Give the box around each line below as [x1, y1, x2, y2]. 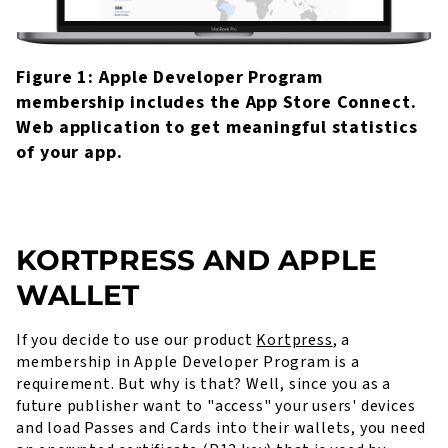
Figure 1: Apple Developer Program [16, 64, 323, 90]
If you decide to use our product [16, 328, 257, 351]
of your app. [16, 139, 123, 165]
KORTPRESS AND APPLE [16, 242, 377, 277]
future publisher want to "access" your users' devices [16, 394, 416, 417]
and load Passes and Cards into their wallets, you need [16, 416, 427, 439]
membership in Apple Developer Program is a [16, 350, 360, 373]
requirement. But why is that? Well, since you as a [16, 372, 391, 395]
